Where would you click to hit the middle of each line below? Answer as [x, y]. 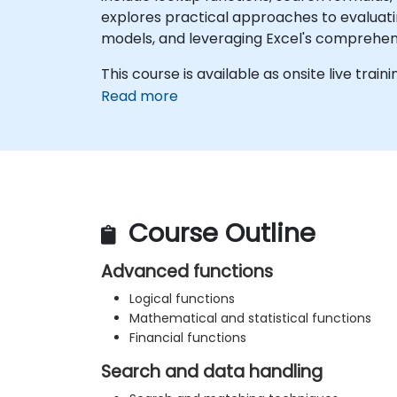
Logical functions [182, 299]
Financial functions [188, 338]
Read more [140, 96]
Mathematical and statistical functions [250, 319]
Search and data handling [212, 372]
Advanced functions [187, 272]
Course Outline [218, 234]
